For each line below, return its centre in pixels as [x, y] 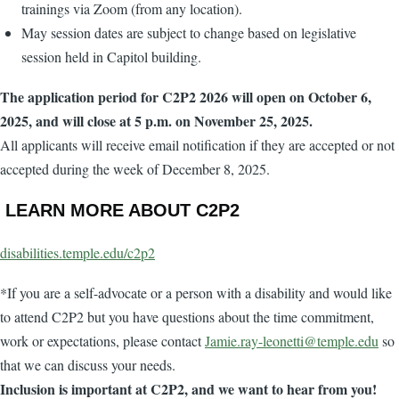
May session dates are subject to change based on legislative [189, 32]
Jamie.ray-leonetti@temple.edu [292, 340]
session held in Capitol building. [111, 56]
